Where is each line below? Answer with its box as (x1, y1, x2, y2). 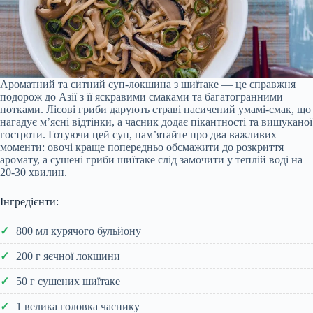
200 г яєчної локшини (16, 249, 120, 262)
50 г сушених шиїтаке (16, 275, 120, 287)
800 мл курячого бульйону (16, 224, 141, 237)
